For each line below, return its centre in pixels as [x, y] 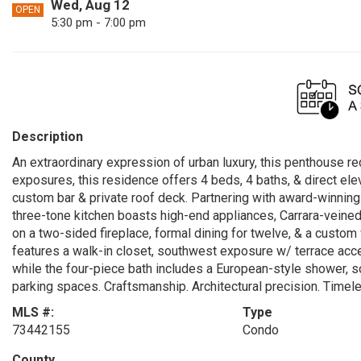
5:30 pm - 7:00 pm [98, 23]
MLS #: [33, 312]
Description [48, 137]
